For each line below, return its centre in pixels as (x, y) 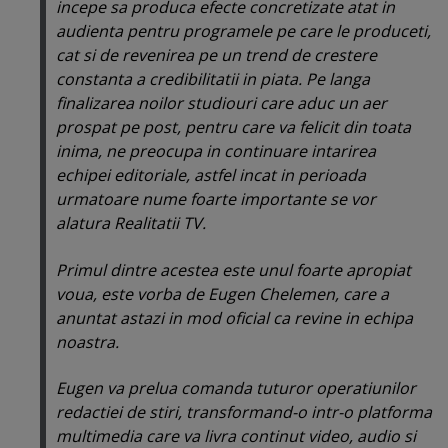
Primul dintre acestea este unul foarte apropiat (233, 269)
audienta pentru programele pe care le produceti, (243, 31)
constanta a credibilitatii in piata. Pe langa (213, 79)
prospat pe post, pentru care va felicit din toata (233, 127)
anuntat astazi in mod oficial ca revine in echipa (234, 317)
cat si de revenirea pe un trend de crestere (216, 55)
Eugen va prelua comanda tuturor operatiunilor (236, 388)
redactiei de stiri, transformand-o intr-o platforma (244, 412)
